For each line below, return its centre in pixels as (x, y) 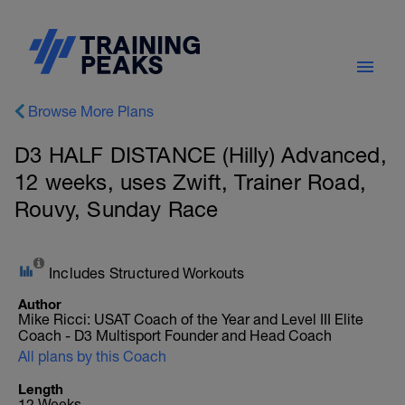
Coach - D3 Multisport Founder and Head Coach (175, 335)
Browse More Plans (91, 111)
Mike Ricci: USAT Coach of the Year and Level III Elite (191, 319)
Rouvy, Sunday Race (117, 209)
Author (40, 304)
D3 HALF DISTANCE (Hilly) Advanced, (201, 155)
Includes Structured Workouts (147, 273)
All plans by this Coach (92, 356)
